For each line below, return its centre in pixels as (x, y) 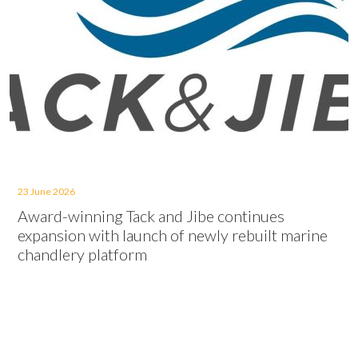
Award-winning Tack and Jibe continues (151, 216)
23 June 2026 (46, 191)
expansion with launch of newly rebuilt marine (173, 235)
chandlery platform (82, 254)
